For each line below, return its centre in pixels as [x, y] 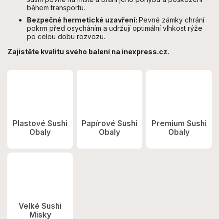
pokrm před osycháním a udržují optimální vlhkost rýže [115, 28]
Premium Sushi [179, 123]
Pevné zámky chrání [172, 20]
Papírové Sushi [109, 123]
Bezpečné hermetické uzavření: [83, 20]
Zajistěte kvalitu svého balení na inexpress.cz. [88, 52]
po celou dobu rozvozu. [66, 37]
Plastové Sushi [40, 123]
